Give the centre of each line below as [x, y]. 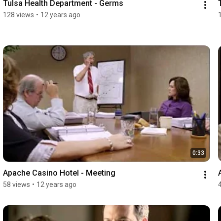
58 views [16, 185]
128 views [18, 15]
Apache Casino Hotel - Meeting [59, 173]
